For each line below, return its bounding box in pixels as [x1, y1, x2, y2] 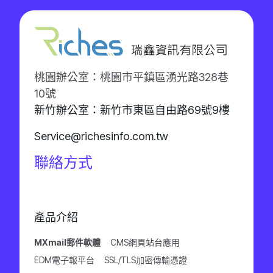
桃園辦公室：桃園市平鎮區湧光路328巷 [34, 71, 229, 83]
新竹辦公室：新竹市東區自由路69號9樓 [34, 104, 230, 116]
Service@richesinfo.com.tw [34, 130, 168, 143]
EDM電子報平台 [34, 255, 94, 265]
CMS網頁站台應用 [110, 237, 180, 247]
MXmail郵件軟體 [34, 237, 101, 247]
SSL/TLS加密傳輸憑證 [104, 255, 187, 265]
